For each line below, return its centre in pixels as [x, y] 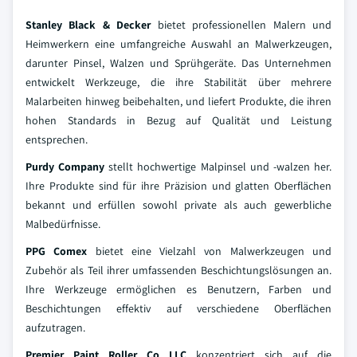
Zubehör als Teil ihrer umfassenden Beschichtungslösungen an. [178, 271]
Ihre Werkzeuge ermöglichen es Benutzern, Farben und [178, 290]
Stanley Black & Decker [88, 25]
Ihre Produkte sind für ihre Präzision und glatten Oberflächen [178, 186]
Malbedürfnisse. [63, 224]
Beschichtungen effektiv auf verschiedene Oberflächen [178, 309]
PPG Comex [57, 251]
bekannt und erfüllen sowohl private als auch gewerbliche [178, 205]
